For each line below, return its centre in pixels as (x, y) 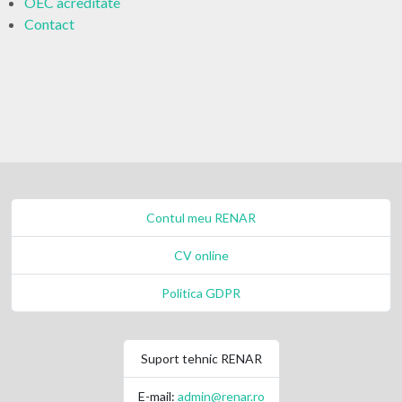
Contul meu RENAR (201, 218)
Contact (49, 24)
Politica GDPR (201, 293)
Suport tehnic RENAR (201, 358)
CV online (201, 255)
